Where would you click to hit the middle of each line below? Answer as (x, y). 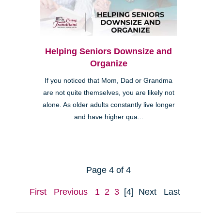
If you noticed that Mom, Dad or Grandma (108, 81)
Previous (71, 192)
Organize (108, 64)
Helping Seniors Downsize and (108, 52)
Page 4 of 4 (108, 170)
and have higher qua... (108, 117)
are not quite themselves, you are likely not (108, 93)
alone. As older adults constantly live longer (108, 105)
